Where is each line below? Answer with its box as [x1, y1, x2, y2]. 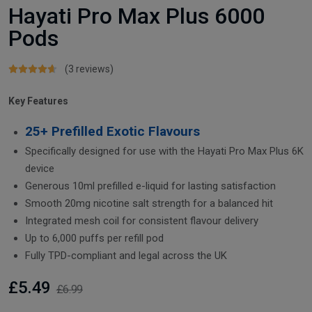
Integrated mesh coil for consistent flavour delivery [25, 214, 258, 227]
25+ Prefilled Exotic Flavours [25, 123, 200, 139]
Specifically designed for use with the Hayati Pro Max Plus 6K [25, 144, 304, 157]
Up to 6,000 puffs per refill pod [25, 231, 164, 244]
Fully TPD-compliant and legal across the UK [25, 249, 227, 262]
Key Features [8, 95, 68, 107]
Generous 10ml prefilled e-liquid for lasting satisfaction [25, 179, 276, 192]
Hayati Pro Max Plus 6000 [8, 2, 265, 29]
